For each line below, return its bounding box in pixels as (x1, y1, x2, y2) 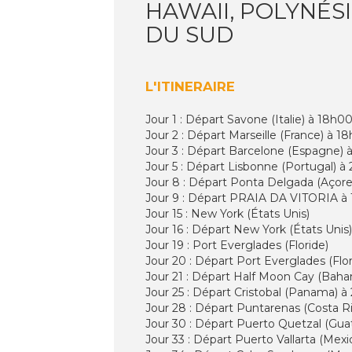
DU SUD (145, 20, 233, 48)
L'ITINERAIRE (145, 78, 235, 94)
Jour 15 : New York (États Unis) (145, 206, 310, 221)
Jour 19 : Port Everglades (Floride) (145, 237, 328, 252)
